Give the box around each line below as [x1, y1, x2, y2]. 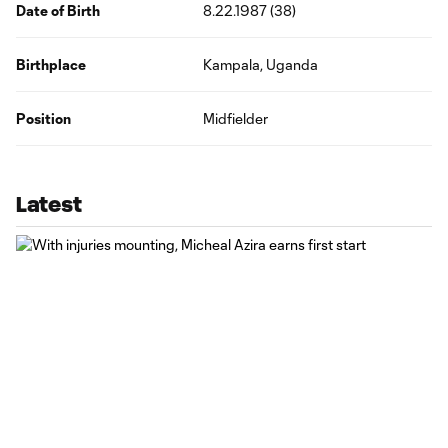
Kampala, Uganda [203, 56, 319, 73]
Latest [16, 193, 82, 216]
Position [16, 110, 71, 127]
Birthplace [16, 56, 86, 73]
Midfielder [203, 110, 269, 127]
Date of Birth [16, 2, 100, 19]
